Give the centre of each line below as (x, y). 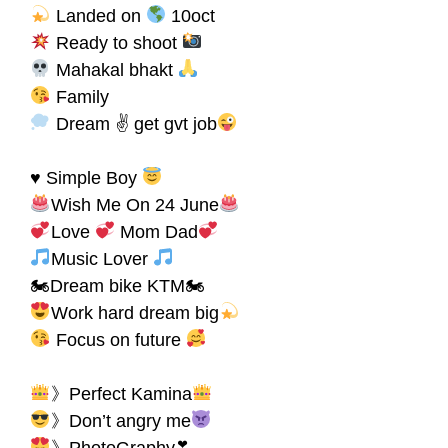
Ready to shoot (116, 42)
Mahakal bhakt (114, 69)
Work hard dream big (134, 312)
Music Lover (101, 258)
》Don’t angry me (120, 420)
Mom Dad (156, 231)
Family (79, 96)
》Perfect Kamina (121, 393)
